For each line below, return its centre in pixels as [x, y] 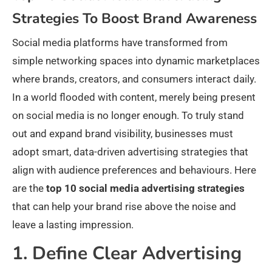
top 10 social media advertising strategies [145, 189]
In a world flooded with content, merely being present [134, 97]
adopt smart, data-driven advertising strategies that [130, 152]
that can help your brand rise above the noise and [124, 207]
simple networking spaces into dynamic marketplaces [136, 61]
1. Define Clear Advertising [127, 254]
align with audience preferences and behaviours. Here [134, 170]
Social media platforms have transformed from [120, 43]
